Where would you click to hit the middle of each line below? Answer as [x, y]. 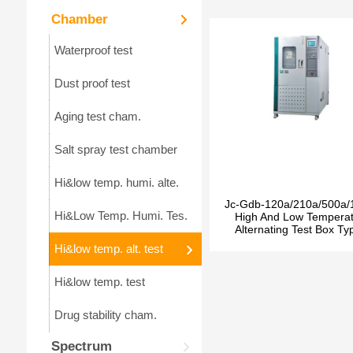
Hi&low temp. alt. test [108, 249]
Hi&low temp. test [99, 282]
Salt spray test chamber [115, 149]
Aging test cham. [97, 116]
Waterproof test [93, 50]
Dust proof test [92, 83]
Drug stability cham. [105, 315]
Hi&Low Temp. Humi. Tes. [121, 216]
